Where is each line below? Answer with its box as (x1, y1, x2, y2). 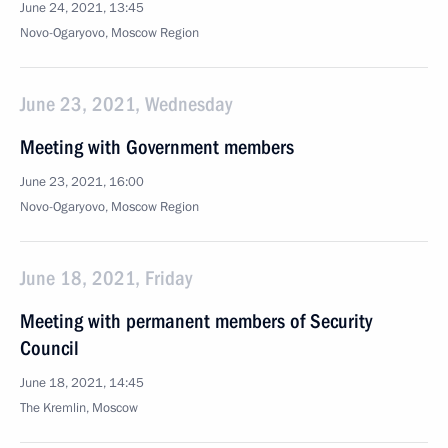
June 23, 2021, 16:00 (20, 173, 144, 191)
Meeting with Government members (20, 135, 294, 159)
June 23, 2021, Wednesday (20, 92, 232, 116)
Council (20, 336, 79, 360)
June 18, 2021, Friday (20, 266, 192, 290)
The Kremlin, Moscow (20, 399, 138, 417)
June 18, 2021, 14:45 (20, 374, 144, 392)
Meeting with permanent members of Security (20, 309, 372, 333)
